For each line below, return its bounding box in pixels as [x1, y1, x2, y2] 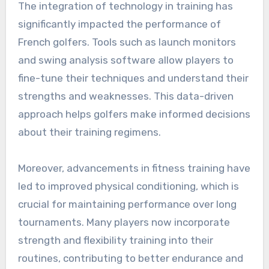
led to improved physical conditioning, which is [17, 180, 239, 192]
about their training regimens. [17, 125, 161, 138]
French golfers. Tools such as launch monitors [17, 35, 236, 48]
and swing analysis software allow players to [17, 53, 234, 66]
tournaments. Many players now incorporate [17, 216, 230, 228]
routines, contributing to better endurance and [17, 252, 243, 264]
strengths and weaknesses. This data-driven [17, 89, 234, 102]
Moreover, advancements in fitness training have [17, 162, 250, 174]
